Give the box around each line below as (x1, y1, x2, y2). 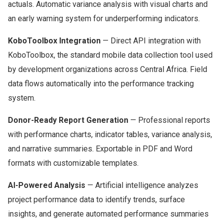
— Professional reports (128, 115, 210, 125)
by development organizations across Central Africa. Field (8, 65, 207, 74)
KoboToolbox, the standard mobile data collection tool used (8, 50, 213, 60)
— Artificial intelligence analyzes (85, 181, 198, 190)
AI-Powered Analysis (8, 181, 85, 190)
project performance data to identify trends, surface (8, 195, 185, 204)
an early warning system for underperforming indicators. (8, 14, 200, 23)
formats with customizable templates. (8, 158, 139, 168)
